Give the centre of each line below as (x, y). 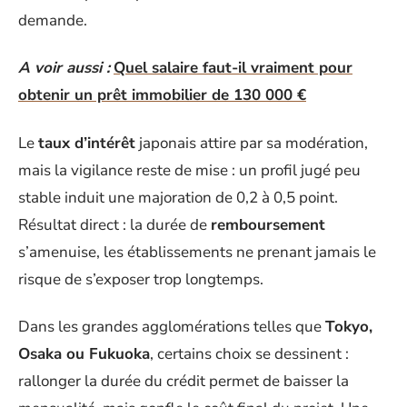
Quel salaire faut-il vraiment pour (233, 68)
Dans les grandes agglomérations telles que (172, 327)
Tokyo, (349, 327)
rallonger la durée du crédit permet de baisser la (184, 381)
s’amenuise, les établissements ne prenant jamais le (197, 252)
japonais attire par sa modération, (252, 143)
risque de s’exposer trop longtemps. (141, 279)
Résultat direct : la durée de (114, 224)
